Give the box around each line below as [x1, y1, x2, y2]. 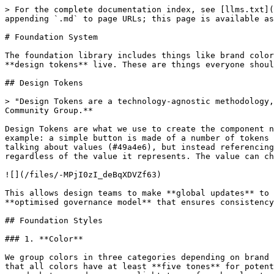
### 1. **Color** [5, 234, 83, 243]
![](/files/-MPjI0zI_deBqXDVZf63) [5, 170, 161, 179]
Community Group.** [5, 106, 93, 115]
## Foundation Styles [5, 216, 103, 225]
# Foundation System [5, 32, 98, 42]
